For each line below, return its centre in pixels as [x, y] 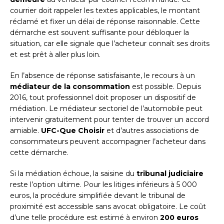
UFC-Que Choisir [73, 130]
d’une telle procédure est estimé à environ [85, 217]
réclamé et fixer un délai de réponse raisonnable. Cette [105, 21]
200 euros [179, 217]
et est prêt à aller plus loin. [55, 54]
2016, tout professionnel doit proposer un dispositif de [103, 97]
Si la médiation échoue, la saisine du [73, 173]
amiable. [25, 130]
